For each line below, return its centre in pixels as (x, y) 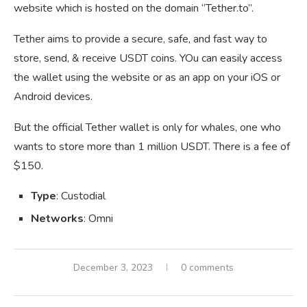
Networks (57, 219)
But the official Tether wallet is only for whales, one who (147, 128)
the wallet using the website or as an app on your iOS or (147, 78)
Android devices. (53, 97)
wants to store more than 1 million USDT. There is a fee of (152, 147)
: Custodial (81, 196)
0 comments (207, 268)
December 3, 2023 (113, 268)
